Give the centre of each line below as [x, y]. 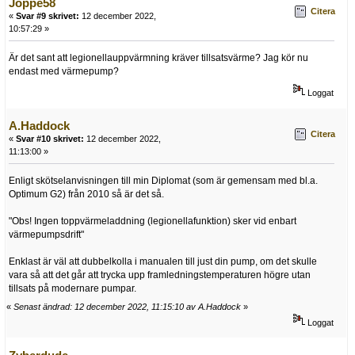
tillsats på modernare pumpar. [73, 288]
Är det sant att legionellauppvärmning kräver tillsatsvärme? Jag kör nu [158, 57]
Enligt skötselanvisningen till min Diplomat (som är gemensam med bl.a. [163, 180]
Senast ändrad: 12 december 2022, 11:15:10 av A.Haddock [127, 307]
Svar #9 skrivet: [48, 15]
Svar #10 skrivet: [50, 138]
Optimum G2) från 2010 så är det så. [86, 194]
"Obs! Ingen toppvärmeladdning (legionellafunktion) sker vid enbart [153, 221]
